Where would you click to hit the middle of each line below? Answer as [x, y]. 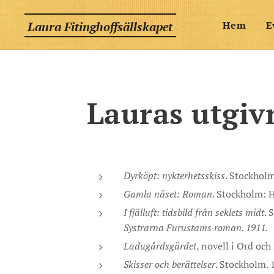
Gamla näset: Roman [168, 194]
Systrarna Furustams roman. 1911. [196, 228]
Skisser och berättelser [169, 264]
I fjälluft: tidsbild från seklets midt [194, 212]
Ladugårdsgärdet [160, 246]
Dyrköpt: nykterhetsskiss [174, 176]
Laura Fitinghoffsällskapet [100, 26]
